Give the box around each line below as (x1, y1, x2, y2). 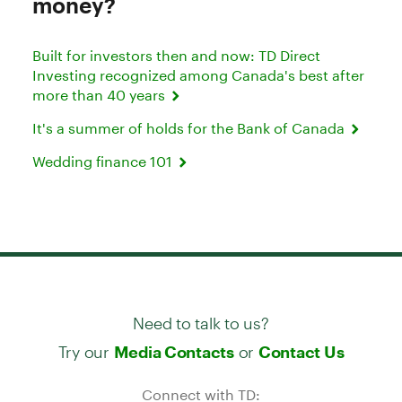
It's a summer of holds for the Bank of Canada (32, 118, 348, 136)
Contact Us (258, 341, 345, 362)
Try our (57, 326, 114, 362)
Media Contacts (113, 341, 234, 362)
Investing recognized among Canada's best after (32, 66, 364, 83)
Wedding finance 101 (32, 152, 176, 170)
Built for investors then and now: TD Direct (32, 46, 320, 64)
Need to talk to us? (133, 297, 269, 333)
